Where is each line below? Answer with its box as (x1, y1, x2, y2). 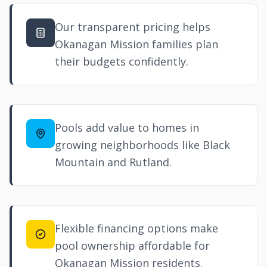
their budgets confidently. (55, 54, 188, 69)
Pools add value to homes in (55, 120, 199, 135)
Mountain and (55, 155, 129, 169)
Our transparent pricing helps (55, 20, 210, 34)
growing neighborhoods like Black (55, 138, 230, 152)
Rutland (129, 155, 169, 169)
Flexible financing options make (55, 221, 218, 235)
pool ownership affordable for (55, 238, 210, 253)
